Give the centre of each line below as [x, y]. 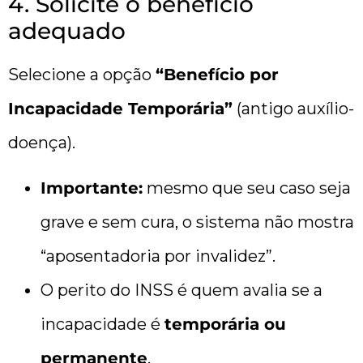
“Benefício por [217, 75]
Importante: [92, 188]
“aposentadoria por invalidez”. [158, 256]
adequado [67, 31]
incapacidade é [102, 325]
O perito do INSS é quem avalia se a [181, 290]
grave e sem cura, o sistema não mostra [197, 222]
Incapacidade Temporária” [120, 109]
